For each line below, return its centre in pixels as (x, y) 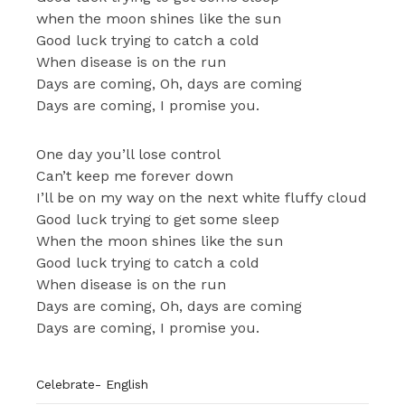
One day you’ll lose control (128, 154)
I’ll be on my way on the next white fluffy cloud (202, 197)
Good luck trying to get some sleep (158, 219)
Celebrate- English (92, 384)
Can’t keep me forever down (135, 175)
